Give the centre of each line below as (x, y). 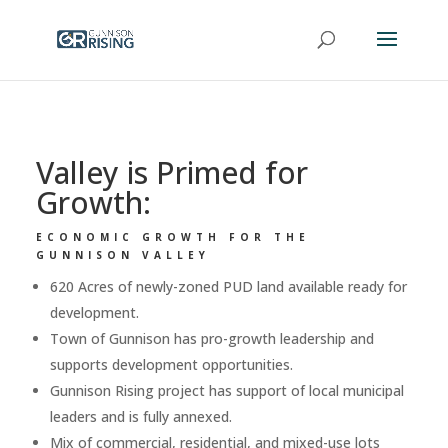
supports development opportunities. (171, 364)
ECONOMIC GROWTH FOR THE (172, 237)
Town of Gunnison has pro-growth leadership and (211, 338)
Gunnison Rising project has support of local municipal (226, 390)
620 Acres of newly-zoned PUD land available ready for (228, 286)
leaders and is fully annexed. (140, 416)
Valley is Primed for (171, 172)
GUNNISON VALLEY (122, 255)
